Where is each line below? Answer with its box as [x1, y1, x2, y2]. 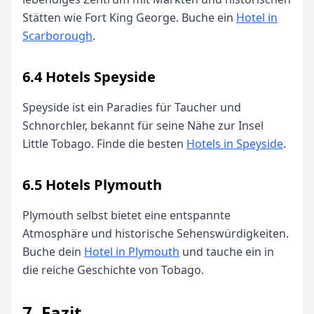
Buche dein [22, 244, 84, 259]
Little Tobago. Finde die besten [22, 136, 186, 151]
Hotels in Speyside [186, 136, 283, 151]
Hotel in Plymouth [84, 244, 179, 259]
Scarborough [22, 28, 93, 43]
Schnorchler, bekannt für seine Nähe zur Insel [22, 118, 264, 133]
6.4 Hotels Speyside [22, 67, 156, 86]
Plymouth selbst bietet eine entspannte [22, 207, 231, 223]
